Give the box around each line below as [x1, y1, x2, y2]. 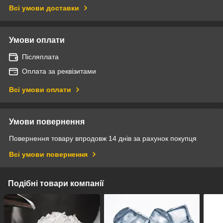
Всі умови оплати [9, 85, 71, 94]
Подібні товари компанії [8, 179, 104, 188]
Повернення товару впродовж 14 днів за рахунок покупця [9, 134, 197, 142]
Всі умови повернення [9, 150, 88, 158]
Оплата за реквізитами [22, 67, 96, 75]
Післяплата [22, 52, 59, 61]
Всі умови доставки [9, 3, 79, 12]
